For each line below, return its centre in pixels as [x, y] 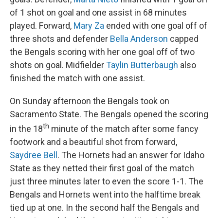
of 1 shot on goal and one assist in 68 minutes [98, 12]
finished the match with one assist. [77, 78]
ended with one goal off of [156, 26]
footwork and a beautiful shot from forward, [93, 142]
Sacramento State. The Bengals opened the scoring [109, 114]
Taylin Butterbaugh [142, 65]
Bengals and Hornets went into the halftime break [105, 194]
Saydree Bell [34, 155]
